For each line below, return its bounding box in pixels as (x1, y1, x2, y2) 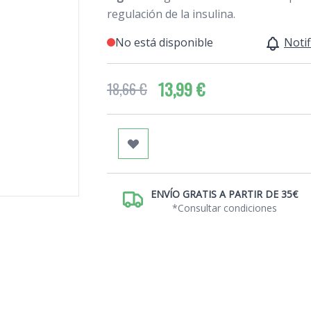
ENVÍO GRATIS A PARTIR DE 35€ (151, 187, 298, 201)
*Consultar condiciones (171, 201, 277, 215)
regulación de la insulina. (107, 6, 235, 22)
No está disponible (115, 34, 213, 50)
